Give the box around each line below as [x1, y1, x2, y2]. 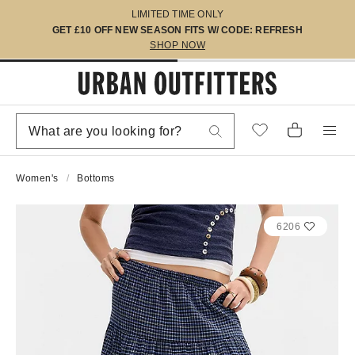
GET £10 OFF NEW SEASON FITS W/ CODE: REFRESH [52, 25, 303, 36]
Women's [16, 173, 59, 184]
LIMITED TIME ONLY [131, 9, 224, 20]
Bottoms [77, 173, 115, 184]
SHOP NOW [150, 40, 205, 51]
